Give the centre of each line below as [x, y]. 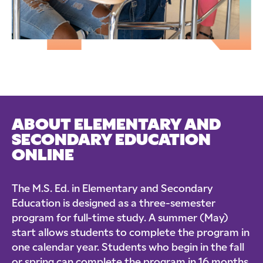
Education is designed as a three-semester [114, 204]
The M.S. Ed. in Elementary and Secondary [112, 190]
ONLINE [43, 157]
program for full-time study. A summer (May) [120, 219]
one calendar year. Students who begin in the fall [128, 248]
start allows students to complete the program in [131, 234]
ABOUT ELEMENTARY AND [116, 126]
